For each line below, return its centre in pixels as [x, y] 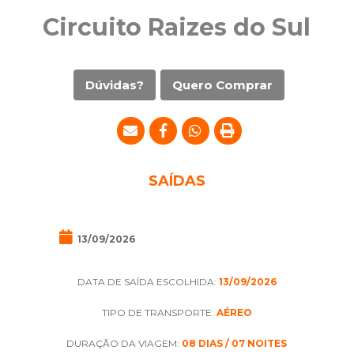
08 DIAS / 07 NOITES [235, 343]
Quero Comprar [223, 85]
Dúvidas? [115, 85]
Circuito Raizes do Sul [177, 27]
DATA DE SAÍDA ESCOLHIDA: [148, 282]
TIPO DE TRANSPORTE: [159, 313]
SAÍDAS [177, 181]
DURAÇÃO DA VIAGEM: [124, 343]
